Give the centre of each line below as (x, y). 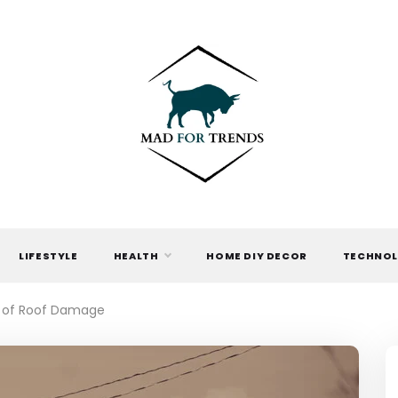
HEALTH (136, 256)
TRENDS (199, 247)
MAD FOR (199, 205)
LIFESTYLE (48, 256)
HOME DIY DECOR (257, 256)
